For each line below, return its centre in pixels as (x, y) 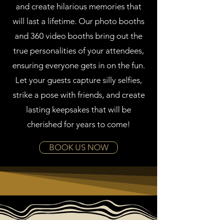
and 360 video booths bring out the (79, 36)
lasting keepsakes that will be (79, 110)
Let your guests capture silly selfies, (79, 80)
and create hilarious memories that (79, 6)
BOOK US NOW (79, 147)
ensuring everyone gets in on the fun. (79, 65)
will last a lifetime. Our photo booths (79, 21)
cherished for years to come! (79, 124)
